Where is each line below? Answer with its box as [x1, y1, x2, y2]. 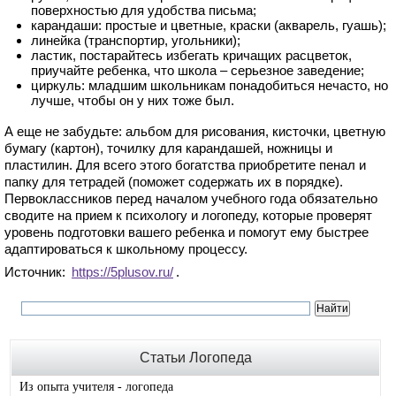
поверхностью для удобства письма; [31, 2, 256, 18]
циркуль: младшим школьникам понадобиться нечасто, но [31, 77, 388, 93]
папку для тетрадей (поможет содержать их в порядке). [4, 173, 343, 189]
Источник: [4, 263, 69, 279]
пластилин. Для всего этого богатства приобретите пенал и [4, 156, 366, 172]
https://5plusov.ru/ [72, 263, 173, 279]
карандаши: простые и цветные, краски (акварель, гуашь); [31, 17, 386, 33]
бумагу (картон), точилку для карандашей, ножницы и [4, 140, 332, 156]
